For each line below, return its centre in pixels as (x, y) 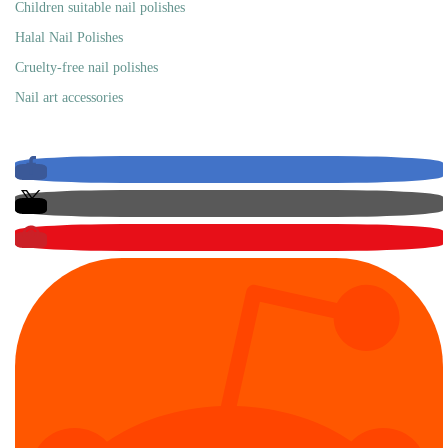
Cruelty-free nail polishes (86, 68)
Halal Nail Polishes (69, 38)
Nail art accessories (69, 98)
